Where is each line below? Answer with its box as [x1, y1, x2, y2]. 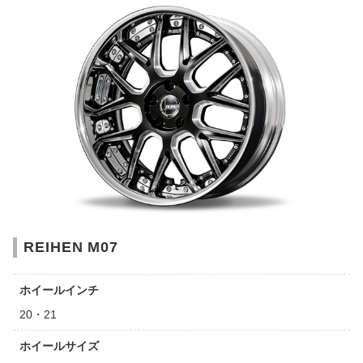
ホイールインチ [19, 283, 99, 297]
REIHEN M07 [23, 238, 118, 255]
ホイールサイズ [19, 339, 99, 352]
